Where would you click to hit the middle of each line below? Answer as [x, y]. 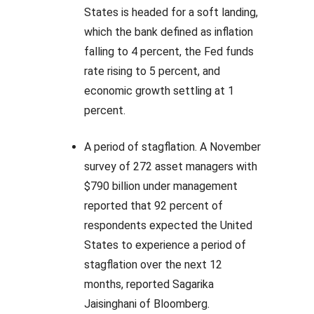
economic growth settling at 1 [159, 91]
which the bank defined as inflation [169, 32]
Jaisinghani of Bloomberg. [147, 304]
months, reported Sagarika [149, 284]
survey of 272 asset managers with [171, 166]
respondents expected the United [168, 225]
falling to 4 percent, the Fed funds [169, 52]
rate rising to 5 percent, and [152, 71]
